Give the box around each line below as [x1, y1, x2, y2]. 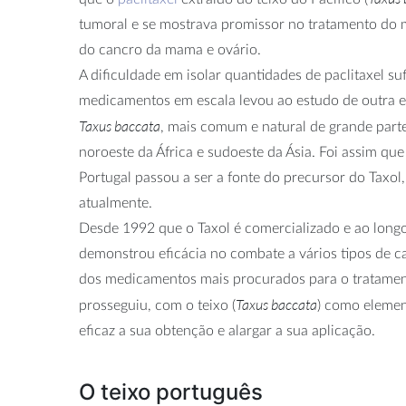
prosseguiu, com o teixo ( [79, 298, 236, 314]
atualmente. [79, 196, 152, 211]
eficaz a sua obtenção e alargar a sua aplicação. [79, 324, 375, 339]
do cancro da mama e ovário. [79, 43, 261, 58]
